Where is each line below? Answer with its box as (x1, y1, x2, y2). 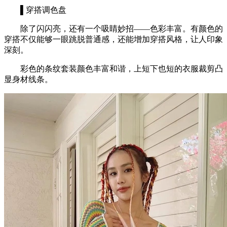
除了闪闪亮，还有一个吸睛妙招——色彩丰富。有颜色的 (4, 24, 223, 33)
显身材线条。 (4, 74, 53, 84)
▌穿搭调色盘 (4, 5, 66, 14)
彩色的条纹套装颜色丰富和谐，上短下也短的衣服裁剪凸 (4, 64, 223, 73)
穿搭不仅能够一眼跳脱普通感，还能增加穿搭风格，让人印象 (4, 34, 223, 44)
